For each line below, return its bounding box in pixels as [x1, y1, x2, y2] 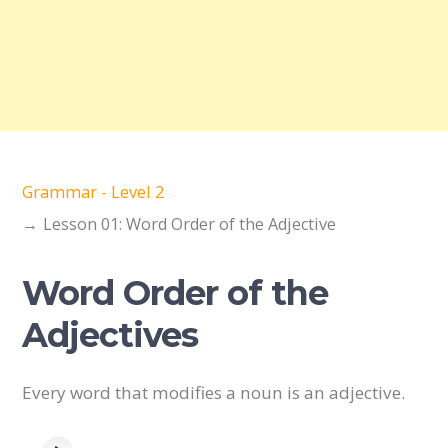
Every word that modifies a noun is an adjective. [22, 381, 406, 405]
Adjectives [22, 314, 199, 356]
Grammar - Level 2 [22, 180, 165, 203]
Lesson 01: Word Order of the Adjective [43, 213, 337, 235]
